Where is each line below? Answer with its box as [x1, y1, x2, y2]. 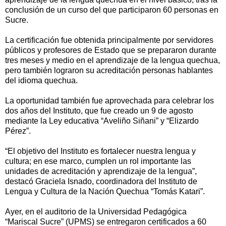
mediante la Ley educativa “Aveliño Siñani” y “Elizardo [5, 116, 199, 125]
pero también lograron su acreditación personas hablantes [5, 66, 213, 75]
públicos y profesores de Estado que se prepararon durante [5, 45, 216, 54]
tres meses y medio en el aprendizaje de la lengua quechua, [5, 55, 220, 65]
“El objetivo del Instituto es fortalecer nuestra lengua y [5, 146, 196, 155]
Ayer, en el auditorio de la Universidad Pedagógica [5, 207, 187, 216]
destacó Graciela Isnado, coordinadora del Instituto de [5, 177, 197, 186]
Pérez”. [5, 126, 31, 135]
